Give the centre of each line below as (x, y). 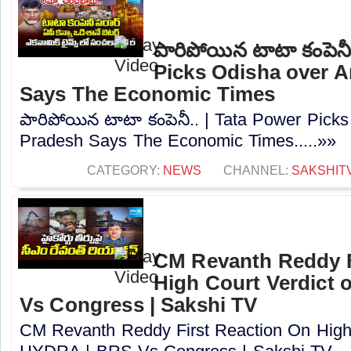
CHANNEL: (257, 170)
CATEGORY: (125, 170)
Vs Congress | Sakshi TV (139, 305)
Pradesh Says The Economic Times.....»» (178, 140)
